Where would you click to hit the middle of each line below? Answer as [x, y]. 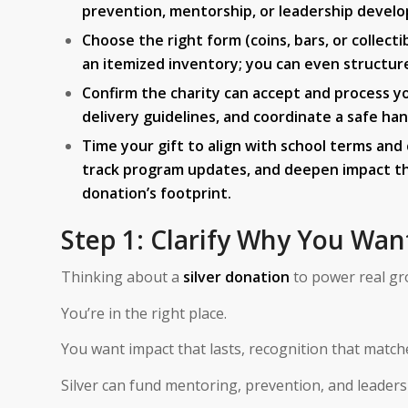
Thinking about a [122, 277]
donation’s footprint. [157, 193]
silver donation [236, 277]
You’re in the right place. [144, 313]
